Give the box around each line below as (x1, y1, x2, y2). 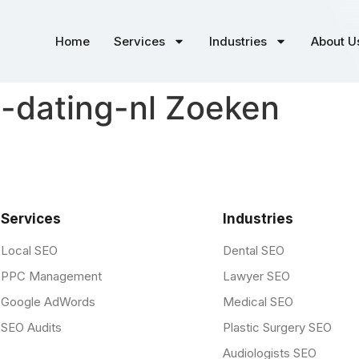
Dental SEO (222, 243, 284, 259)
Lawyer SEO (222, 268, 290, 284)
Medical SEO (222, 294, 293, 310)
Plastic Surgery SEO (222, 320, 332, 336)
